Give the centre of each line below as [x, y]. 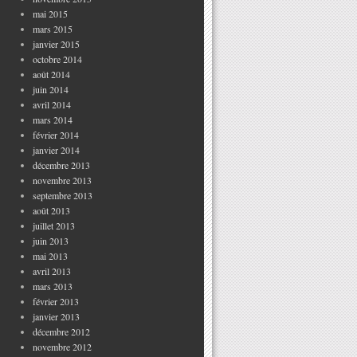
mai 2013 [50, 256]
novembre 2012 [62, 347]
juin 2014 [51, 89]
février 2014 [56, 135]
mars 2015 [53, 29]
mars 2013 [53, 286]
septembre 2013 [63, 195]
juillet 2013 [54, 226]
